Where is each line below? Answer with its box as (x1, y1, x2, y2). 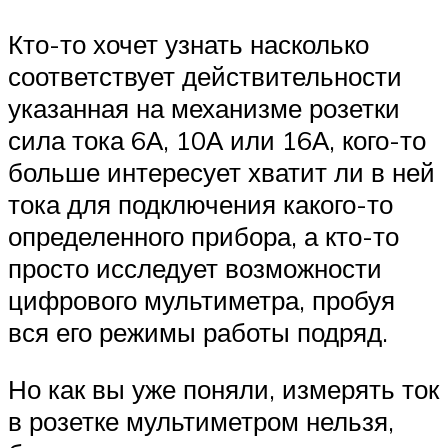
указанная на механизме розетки (8, 91, 400, 124)
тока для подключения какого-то (8, 187, 393, 220)
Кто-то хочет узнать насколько (8, 27, 369, 60)
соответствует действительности (8, 59, 402, 92)
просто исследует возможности (8, 251, 382, 284)
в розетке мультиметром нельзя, (8, 405, 394, 438)
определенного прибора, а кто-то (8, 219, 399, 252)
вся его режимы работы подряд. (8, 315, 388, 348)
